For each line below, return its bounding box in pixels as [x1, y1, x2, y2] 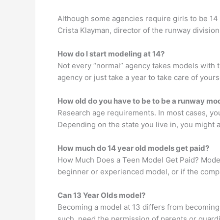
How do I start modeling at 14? [57, 49, 165, 58]
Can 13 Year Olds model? [57, 191, 145, 200]
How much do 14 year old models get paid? [57, 143, 209, 153]
